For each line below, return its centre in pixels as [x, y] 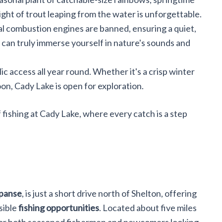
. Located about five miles [148, 207]
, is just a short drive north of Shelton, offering [109, 193]
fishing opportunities [59, 207]
